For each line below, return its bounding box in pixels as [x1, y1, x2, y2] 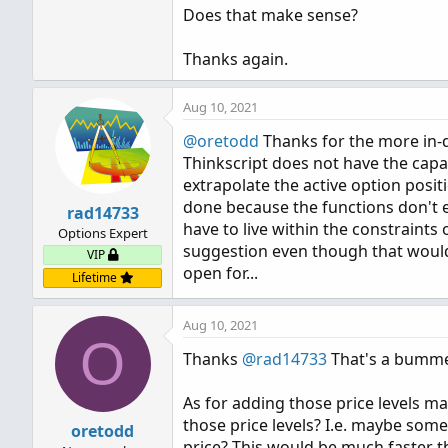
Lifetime [71, 269, 120, 286]
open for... [183, 262, 258, 284]
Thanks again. [183, 48, 288, 70]
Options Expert [57, 224, 148, 242]
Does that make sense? [183, 4, 358, 26]
